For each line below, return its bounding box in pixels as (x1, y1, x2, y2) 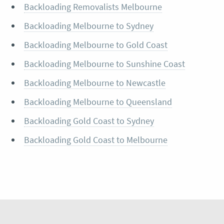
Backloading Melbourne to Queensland (23, 95, 172, 107)
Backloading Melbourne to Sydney (23, 19, 153, 31)
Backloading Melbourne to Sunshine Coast (23, 57, 185, 69)
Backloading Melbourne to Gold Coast (23, 38, 167, 50)
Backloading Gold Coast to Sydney (23, 114, 154, 126)
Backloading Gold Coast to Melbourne (23, 133, 167, 145)
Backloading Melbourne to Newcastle (23, 76, 165, 88)
